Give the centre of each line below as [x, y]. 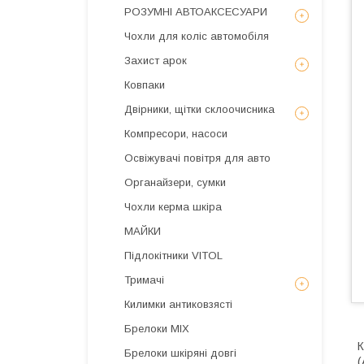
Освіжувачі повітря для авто [197, 158]
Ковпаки [145, 85]
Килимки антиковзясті [178, 304]
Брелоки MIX [157, 329]
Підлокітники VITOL [173, 256]
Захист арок [156, 61]
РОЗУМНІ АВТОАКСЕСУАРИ [196, 12]
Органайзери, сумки [175, 182]
